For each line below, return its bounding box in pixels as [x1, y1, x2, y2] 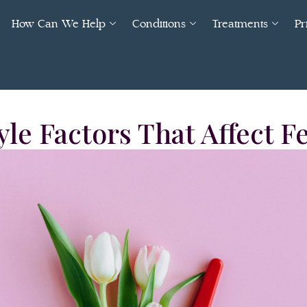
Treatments [212, 16, 269, 31]
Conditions [132, 16, 186, 31]
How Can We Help [12, 16, 106, 31]
